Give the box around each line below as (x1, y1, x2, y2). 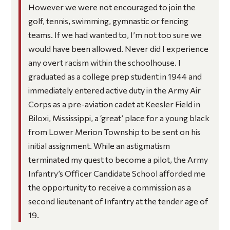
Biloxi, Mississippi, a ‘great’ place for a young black (28, 112, 209, 123)
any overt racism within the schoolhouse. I (28, 57, 181, 67)
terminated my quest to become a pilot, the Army (28, 154, 208, 164)
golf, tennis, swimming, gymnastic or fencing (28, 15, 188, 26)
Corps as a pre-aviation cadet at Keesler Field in (28, 99, 200, 109)
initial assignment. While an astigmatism (28, 140, 170, 150)
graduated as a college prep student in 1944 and (28, 71, 202, 81)
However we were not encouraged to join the (28, 2, 196, 12)
